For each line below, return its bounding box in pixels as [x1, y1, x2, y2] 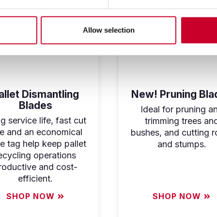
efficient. [18, 173, 53, 184]
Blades [18, 99, 52, 111]
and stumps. [157, 139, 206, 149]
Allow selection [82, 26, 135, 34]
